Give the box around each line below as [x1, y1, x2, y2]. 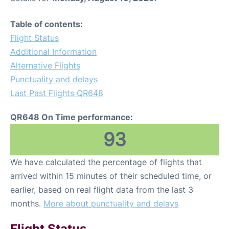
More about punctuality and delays [43, 198, 178, 209]
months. [10, 198, 43, 209]
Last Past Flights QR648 [10, 87, 103, 98]
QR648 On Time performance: [10, 111, 133, 122]
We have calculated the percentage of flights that [10, 156, 202, 167]
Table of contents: [10, 18, 83, 29]
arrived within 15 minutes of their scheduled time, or [10, 170, 212, 181]
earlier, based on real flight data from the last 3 [10, 184, 193, 195]
